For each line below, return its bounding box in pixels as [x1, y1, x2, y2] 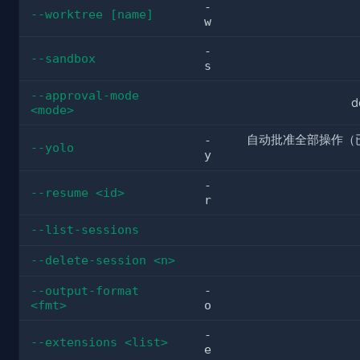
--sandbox [31, 51, 96, 66]
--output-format [31, 284, 139, 298]
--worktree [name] [31, 7, 153, 22]
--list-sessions [31, 223, 139, 237]
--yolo [31, 141, 74, 155]
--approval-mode [31, 88, 139, 103]
